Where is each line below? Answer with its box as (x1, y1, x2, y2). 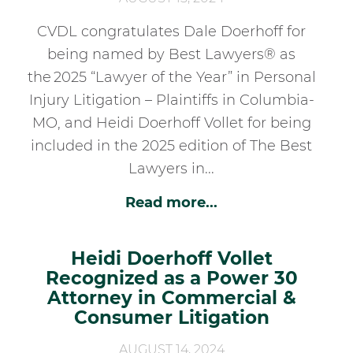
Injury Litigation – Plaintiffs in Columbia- (28, 91, 314, 109)
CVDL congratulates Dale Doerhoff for (37, 22, 307, 40)
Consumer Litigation (73, 306, 269, 329)
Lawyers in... (128, 159, 215, 177)
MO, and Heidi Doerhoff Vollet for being (32, 113, 311, 132)
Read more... (125, 193, 218, 211)
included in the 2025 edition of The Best (31, 136, 313, 154)
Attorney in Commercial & (46, 286, 296, 309)
